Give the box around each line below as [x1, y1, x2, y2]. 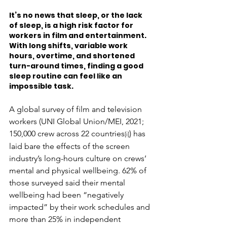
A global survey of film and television [9, 104, 144, 115]
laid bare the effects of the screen [9, 141, 132, 152]
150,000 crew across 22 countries [9, 129, 125, 139]
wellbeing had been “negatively [9, 190, 126, 200]
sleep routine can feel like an [9, 71, 124, 82]
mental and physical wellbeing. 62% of [9, 166, 148, 176]
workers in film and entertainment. [9, 30, 148, 41]
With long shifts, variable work [9, 41, 129, 51]
